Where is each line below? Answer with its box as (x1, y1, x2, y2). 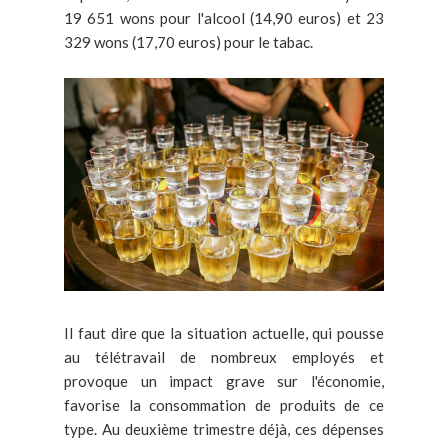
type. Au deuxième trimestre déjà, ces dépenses (64, 420, 384, 439)
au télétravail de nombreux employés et (64, 348, 384, 367)
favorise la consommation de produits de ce (64, 396, 384, 415)
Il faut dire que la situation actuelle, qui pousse (64, 324, 384, 343)
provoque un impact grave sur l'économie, (64, 372, 384, 391)
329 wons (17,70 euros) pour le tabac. (64, 33, 316, 52)
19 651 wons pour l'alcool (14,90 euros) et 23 (64, 9, 384, 28)
